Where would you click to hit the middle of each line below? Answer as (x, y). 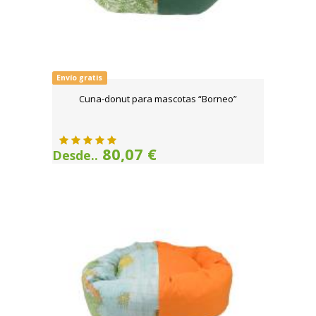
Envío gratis (80, 78)
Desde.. (75, 155)
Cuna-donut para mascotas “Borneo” (158, 99)
